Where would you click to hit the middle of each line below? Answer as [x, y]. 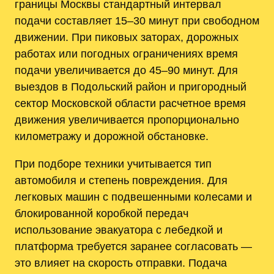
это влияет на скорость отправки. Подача [121, 263]
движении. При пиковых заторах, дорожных [127, 37]
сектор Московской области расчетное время [130, 103]
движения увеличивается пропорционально [127, 119]
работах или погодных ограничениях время [126, 53]
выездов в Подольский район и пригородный [131, 86]
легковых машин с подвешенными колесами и [133, 197]
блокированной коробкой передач [102, 213]
